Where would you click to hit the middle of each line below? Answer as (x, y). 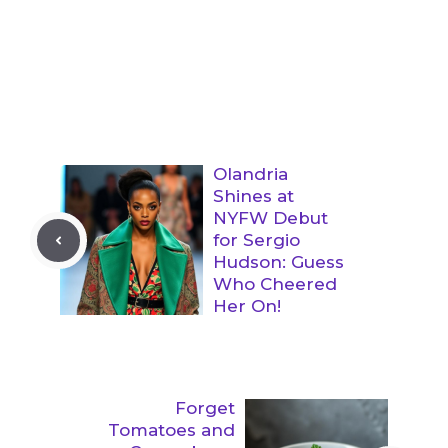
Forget (205, 408)
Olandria (250, 174)
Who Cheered (275, 284)
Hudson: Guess (278, 262)
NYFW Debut (270, 218)
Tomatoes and (171, 430)
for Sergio (256, 240)
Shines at (253, 196)
